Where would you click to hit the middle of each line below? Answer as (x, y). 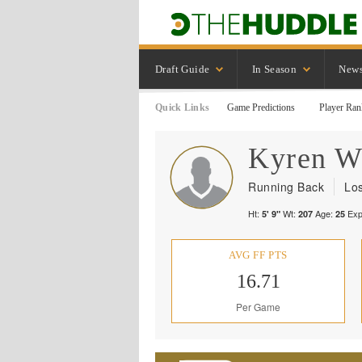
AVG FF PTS (258, 255)
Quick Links (183, 107)
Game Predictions (261, 107)
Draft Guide (183, 69)
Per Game (258, 307)
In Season (274, 69)
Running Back (286, 187)
